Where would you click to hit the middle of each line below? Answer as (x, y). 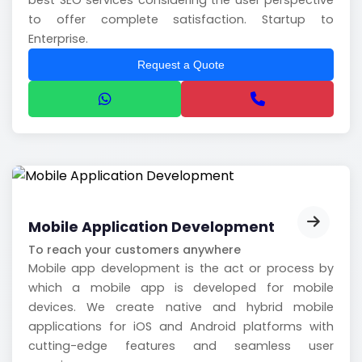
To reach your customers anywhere (135, 249)
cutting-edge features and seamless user (181, 345)
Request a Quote (181, 65)
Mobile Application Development (152, 227)
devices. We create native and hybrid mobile (181, 307)
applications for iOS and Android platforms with (181, 326)
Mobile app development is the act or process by (181, 268)
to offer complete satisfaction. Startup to (181, 20)
